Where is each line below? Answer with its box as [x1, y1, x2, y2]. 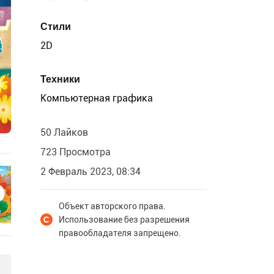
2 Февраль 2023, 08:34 [40, 166, 141, 177]
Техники [40, 73, 80, 85]
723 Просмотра [40, 146, 111, 158]
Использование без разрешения [59, 215, 190, 224]
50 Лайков [40, 127, 88, 138]
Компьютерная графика [40, 92, 153, 104]
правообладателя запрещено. [59, 228, 181, 238]
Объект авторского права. [59, 201, 166, 211]
